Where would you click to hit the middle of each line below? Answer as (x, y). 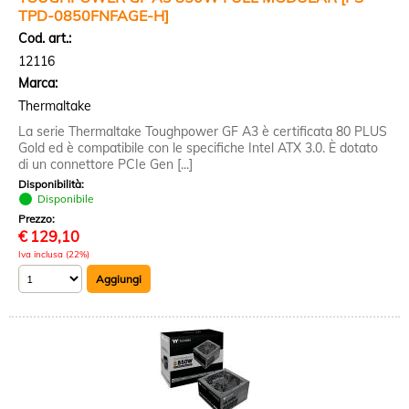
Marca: (38, 83)
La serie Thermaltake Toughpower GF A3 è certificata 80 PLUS (203, 131)
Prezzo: (38, 219)
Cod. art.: (45, 38)
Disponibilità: (52, 184)
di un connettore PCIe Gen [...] (105, 164)
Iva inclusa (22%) (54, 254)
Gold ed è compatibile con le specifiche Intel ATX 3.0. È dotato (198, 148)
